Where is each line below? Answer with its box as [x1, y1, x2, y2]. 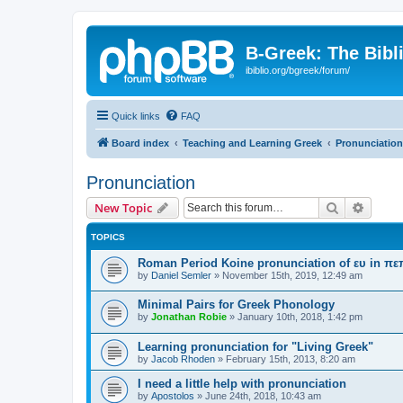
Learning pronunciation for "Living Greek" [138, 339, 373, 354]
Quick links [112, 110, 160, 121]
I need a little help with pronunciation [138, 376, 346, 390]
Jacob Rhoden [151, 353, 215, 364]
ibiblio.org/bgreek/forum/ [246, 65, 350, 76]
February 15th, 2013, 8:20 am [226, 353, 355, 364]
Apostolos [151, 390, 194, 401]
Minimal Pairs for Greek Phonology [138, 298, 335, 312]
